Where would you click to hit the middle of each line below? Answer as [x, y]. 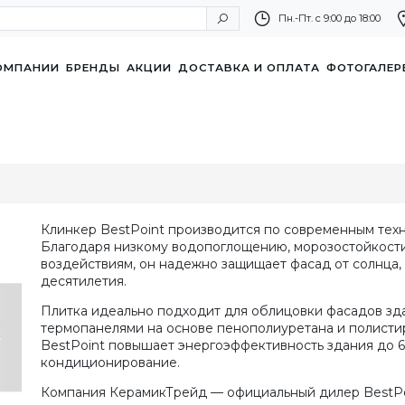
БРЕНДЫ [93, 68]
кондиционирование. [110, 363]
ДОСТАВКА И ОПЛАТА [249, 68]
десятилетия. [83, 282]
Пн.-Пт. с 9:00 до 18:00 [329, 19]
